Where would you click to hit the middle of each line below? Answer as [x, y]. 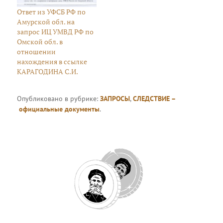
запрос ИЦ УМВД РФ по [56, 31]
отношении [37, 51]
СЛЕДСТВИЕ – [155, 98]
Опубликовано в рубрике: [59, 98]
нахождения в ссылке [52, 61]
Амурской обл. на [46, 21]
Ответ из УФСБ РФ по [52, 11]
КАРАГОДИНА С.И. [48, 71]
